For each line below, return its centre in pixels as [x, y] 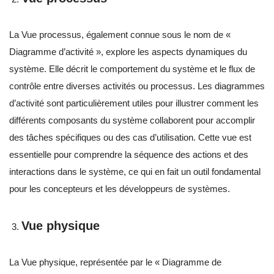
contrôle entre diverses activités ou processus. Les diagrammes [137, 86]
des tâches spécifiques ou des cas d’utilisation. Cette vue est [130, 138]
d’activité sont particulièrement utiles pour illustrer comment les [134, 103]
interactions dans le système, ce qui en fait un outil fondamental [135, 172]
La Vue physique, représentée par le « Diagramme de [115, 262]
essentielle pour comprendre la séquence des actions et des [129, 155]
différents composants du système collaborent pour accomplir [132, 120]
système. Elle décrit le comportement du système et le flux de [132, 69]
